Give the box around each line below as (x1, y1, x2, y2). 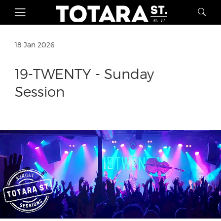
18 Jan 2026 (15, 40, 54, 49)
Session (15, 83, 65, 100)
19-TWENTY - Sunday (15, 66, 154, 82)
